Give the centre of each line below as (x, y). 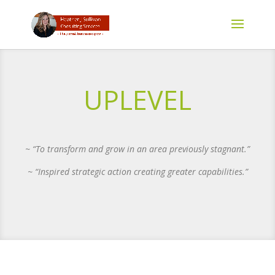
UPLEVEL (137, 100)
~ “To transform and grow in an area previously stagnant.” (137, 149)
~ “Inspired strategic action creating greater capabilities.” (137, 172)
